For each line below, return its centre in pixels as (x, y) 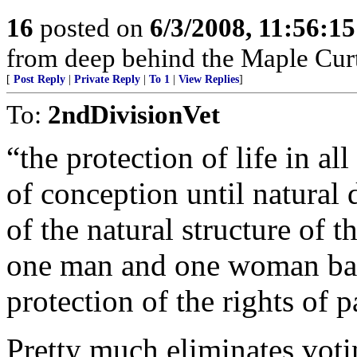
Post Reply (39, 79)
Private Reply (107, 79)
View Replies (209, 79)
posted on (92, 27)
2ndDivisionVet (134, 114)
